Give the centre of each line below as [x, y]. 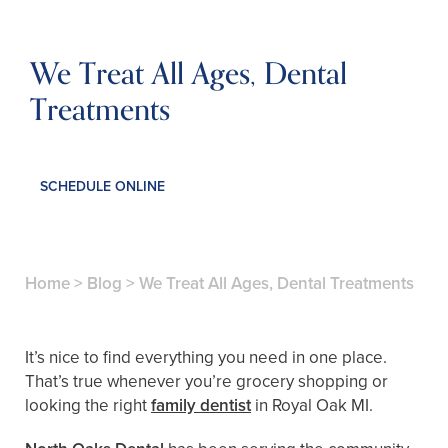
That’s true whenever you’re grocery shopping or [206, 381]
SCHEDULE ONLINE [102, 186]
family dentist [201, 405]
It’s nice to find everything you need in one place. [206, 357]
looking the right [88, 405]
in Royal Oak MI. [312, 405]
